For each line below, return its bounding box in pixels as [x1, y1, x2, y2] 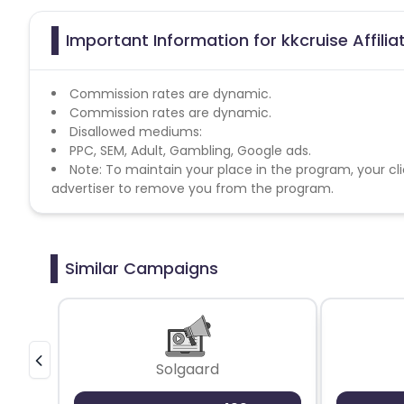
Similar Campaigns [65, 256, 218, 280]
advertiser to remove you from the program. [51, 179, 334, 197]
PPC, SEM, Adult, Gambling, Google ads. [69, 141, 311, 160]
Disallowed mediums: [69, 122, 202, 141]
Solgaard [156, 358, 219, 380]
